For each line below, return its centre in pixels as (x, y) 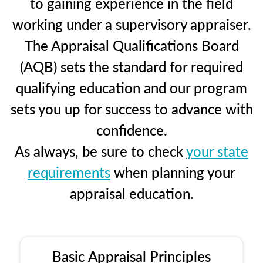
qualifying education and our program (131, 87)
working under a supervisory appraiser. (131, 24)
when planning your (173, 172)
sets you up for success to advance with (131, 108)
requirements (69, 172)
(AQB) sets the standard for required (131, 66)
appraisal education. (131, 193)
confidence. (131, 129)
